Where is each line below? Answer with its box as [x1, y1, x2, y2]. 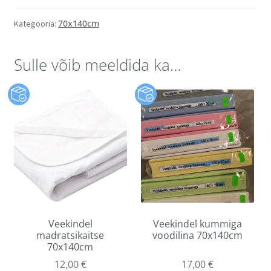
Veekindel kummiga [153, 217, 243, 231]
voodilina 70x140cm [152, 229, 243, 243]
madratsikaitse [36, 229, 105, 243]
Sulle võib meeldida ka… [13, 53, 181, 76]
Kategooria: [13, 18, 58, 29]
